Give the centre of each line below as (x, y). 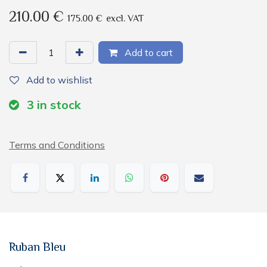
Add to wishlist (59, 80)
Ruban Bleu (37, 249)
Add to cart (148, 52)
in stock (59, 104)
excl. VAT (125, 19)
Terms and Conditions (57, 145)
